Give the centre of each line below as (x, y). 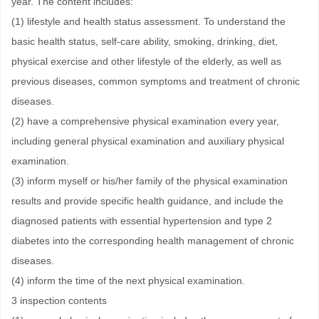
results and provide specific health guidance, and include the (147, 200)
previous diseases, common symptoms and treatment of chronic (156, 81)
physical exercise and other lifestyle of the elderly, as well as (146, 61)
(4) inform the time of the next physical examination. (128, 280)
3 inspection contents (59, 300)
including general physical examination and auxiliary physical (148, 141)
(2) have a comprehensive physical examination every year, (145, 121)
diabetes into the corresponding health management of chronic (153, 240)
